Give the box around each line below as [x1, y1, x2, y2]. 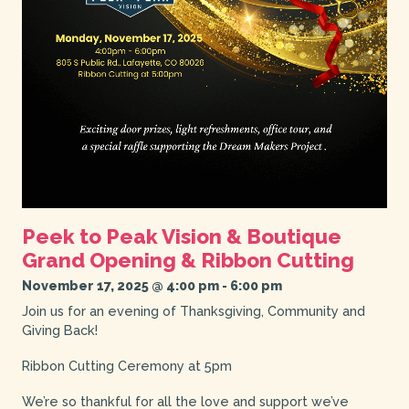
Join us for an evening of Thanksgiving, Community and [21, 303, 365, 320]
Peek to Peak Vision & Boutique [21, 225, 341, 249]
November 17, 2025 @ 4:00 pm [21, 278, 219, 294]
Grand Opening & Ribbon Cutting [21, 248, 354, 273]
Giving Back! [21, 322, 98, 339]
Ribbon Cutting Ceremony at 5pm [21, 358, 232, 374]
